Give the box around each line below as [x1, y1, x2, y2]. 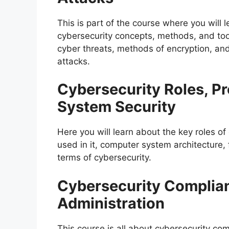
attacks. [57, 56, 90, 66]
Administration [57, 194, 165, 212]
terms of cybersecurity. [57, 152, 151, 163]
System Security [57, 98, 176, 116]
